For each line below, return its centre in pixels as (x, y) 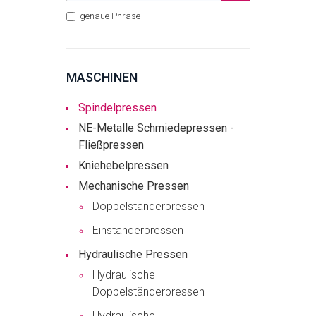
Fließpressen (111, 145)
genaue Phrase (109, 16)
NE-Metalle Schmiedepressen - (156, 128)
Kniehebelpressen (123, 166)
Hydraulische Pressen (133, 255)
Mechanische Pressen (134, 186)
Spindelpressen (117, 108)
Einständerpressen (138, 231)
